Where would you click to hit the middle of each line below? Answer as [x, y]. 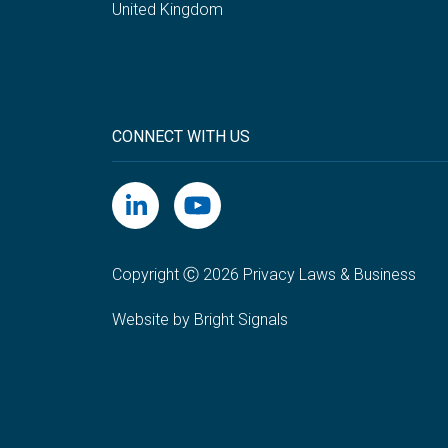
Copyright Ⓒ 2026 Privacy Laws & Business [264, 274]
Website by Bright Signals [200, 319]
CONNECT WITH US [181, 136]
